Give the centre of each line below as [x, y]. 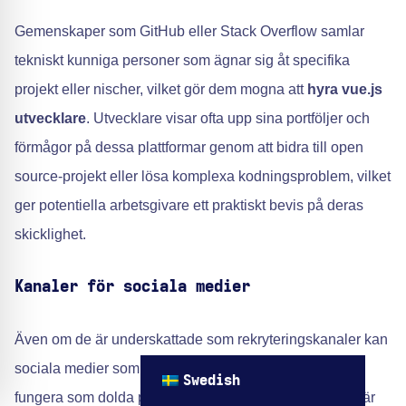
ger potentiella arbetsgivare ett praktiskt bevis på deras [189, 205]
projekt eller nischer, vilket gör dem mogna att [161, 89]
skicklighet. [50, 234]
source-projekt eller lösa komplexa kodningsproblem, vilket [203, 176]
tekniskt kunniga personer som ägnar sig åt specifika [182, 60]
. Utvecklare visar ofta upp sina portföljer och [228, 118]
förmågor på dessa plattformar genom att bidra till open [189, 147]
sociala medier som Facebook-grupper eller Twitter [177, 368]
